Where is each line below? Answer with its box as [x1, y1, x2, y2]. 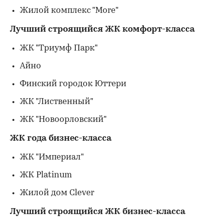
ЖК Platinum [20, 171, 72, 179]
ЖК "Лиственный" [20, 98, 93, 106]
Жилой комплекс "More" [20, 6, 118, 15]
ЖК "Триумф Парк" [20, 44, 98, 53]
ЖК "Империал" [20, 153, 84, 162]
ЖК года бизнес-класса [10, 134, 111, 143]
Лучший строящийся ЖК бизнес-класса [10, 208, 185, 216]
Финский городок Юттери [20, 80, 126, 88]
